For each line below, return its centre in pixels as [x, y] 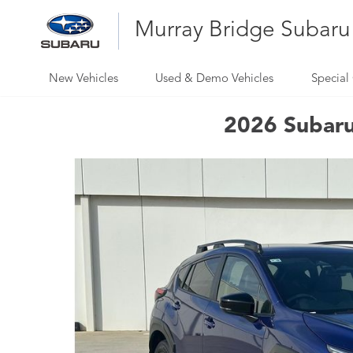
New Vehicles [83, 79]
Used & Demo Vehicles [215, 79]
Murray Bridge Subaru [243, 30]
